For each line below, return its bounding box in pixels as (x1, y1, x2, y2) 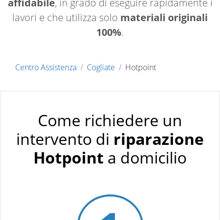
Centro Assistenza (15, 62, 77, 73)
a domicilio (104, 147, 187, 168)
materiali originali (120, 11, 208, 25)
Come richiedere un (38, 110, 182, 131)
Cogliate (87, 62, 115, 73)
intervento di (16, 128, 113, 150)
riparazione (113, 128, 204, 150)
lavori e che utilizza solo (12, 11, 120, 25)
